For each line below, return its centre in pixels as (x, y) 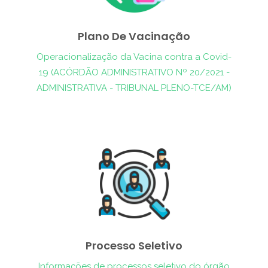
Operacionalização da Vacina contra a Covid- (134, 57)
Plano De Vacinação (134, 36)
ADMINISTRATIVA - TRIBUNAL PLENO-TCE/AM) (134, 88)
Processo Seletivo (134, 246)
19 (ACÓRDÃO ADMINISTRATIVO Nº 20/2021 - (134, 72)
